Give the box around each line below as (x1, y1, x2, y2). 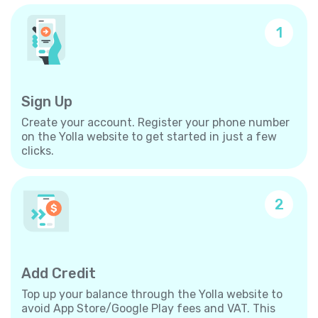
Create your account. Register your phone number (21, 115, 290, 129)
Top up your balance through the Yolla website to (21, 287, 283, 301)
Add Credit (21, 264, 96, 282)
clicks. (21, 143, 54, 158)
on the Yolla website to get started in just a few (21, 129, 277, 143)
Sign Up (21, 92, 72, 110)
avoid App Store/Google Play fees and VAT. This (21, 301, 275, 315)
